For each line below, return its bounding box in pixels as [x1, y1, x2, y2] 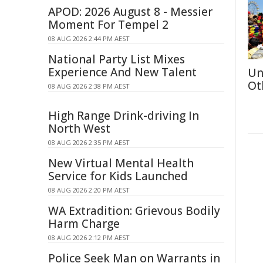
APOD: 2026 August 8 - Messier [48, 4, 213, 19]
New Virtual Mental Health [48, 156, 194, 171]
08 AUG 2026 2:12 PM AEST [48, 233, 130, 242]
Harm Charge [48, 216, 120, 231]
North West [48, 121, 110, 136]
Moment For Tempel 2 [48, 17, 168, 32]
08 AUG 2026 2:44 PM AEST [48, 34, 130, 43]
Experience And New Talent [48, 65, 197, 80]
